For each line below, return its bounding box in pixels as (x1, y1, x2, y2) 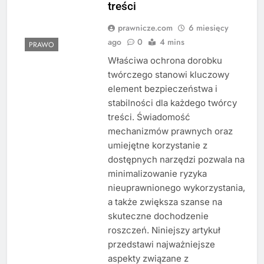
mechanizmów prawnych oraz (107, 126, 233, 137)
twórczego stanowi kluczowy (107, 69, 229, 81)
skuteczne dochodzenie (107, 210, 209, 222)
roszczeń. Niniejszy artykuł (107, 225, 220, 236)
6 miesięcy (188, 22, 229, 34)
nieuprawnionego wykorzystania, (107, 182, 245, 194)
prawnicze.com (117, 22, 173, 34)
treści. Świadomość (107, 111, 190, 123)
